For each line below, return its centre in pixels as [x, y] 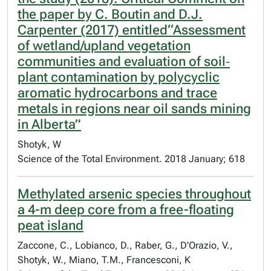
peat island [51, 225]
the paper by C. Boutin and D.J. [110, 14]
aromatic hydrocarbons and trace [117, 93]
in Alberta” [49, 124]
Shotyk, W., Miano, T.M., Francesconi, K [104, 260]
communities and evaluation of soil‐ [124, 61]
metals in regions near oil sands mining [134, 109]
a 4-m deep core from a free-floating [126, 210]
